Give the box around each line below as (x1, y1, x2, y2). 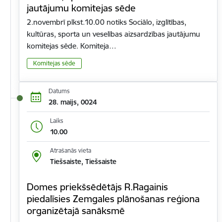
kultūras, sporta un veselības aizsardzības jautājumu (27, 29, 200, 39)
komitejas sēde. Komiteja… (27, 41, 116, 51)
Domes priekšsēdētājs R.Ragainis (27, 181, 168, 193)
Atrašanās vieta (50, 147, 91, 155)
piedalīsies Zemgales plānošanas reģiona (27, 193, 200, 205)
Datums (48, 87, 70, 95)
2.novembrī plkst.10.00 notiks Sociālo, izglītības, (27, 17, 186, 27)
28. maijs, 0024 (48, 97, 97, 107)
